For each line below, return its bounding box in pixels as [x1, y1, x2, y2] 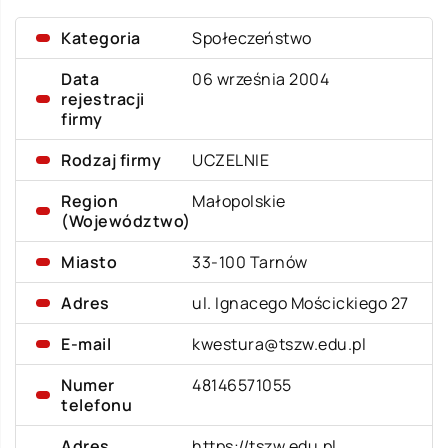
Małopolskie [192, 190, 286, 212]
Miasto [61, 251, 117, 273]
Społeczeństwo [192, 27, 312, 49]
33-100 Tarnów [192, 251, 308, 273]
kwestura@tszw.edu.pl [192, 333, 367, 355]
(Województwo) [61, 210, 191, 232]
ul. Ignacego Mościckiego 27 [192, 292, 409, 314]
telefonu [61, 394, 132, 416]
